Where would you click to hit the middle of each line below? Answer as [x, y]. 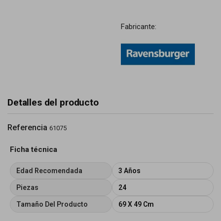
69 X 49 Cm [136, 204]
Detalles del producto [53, 102]
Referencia [27, 128]
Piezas [27, 187]
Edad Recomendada [49, 171]
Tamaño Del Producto [52, 204]
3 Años [129, 171]
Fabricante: [138, 27]
